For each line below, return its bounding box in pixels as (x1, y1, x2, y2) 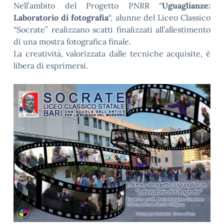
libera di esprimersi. (13, 60, 88, 70)
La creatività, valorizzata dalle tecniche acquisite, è (13, 48, 210, 58)
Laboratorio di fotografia (13, 12, 109, 22)
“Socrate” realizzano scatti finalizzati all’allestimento (13, 24, 210, 34)
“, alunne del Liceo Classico (108, 12, 211, 22)
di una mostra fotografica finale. (13, 36, 131, 46)
